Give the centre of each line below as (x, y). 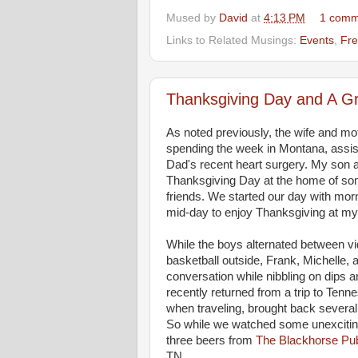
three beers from (211, 340)
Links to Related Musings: (233, 40)
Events (317, 40)
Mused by (193, 18)
